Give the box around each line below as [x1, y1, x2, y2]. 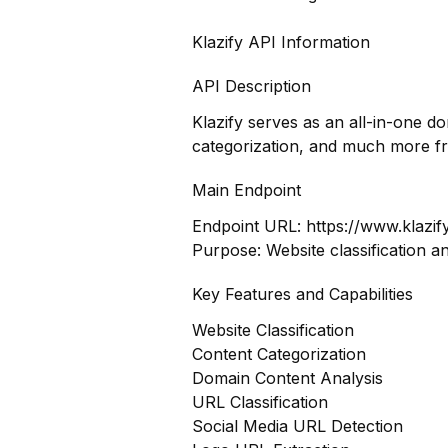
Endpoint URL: [192, 216, 306, 236]
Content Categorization [192, 344, 366, 364]
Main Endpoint [192, 180, 301, 200]
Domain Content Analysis [192, 368, 383, 388]
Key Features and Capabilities [192, 284, 413, 304]
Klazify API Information [192, 32, 370, 52]
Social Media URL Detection [192, 416, 403, 436]
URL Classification [192, 392, 328, 412]
